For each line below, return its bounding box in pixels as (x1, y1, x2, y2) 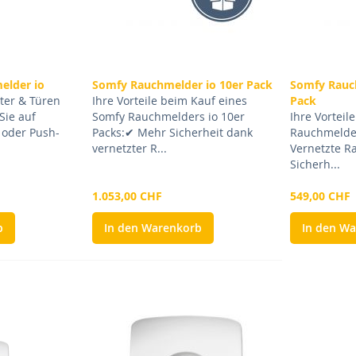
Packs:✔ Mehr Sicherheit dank (91, 125, 253, 141)
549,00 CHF (290, 188, 351, 204)
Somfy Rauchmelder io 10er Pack (91, 77, 273, 93)
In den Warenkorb (103, 220, 202, 236)
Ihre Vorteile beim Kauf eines (91, 93, 247, 109)
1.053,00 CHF (91, 188, 162, 204)
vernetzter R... (91, 141, 167, 157)
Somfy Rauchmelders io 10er (91, 109, 245, 125)
